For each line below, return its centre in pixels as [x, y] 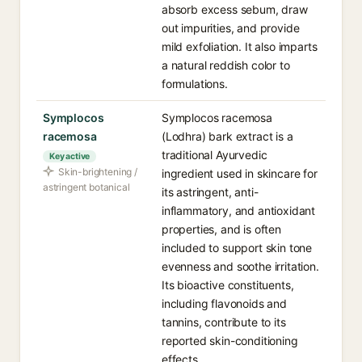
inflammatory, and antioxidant [239, 210]
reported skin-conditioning [230, 341]
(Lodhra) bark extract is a [227, 136]
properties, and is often [221, 229]
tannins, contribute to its [224, 322]
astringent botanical [86, 187]
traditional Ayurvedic [215, 155]
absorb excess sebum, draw [235, 9]
